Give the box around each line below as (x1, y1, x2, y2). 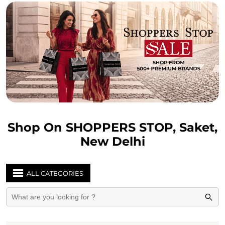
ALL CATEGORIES (27, 169, 83, 177)
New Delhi (80, 134, 145, 149)
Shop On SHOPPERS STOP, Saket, (8, 120, 217, 135)
